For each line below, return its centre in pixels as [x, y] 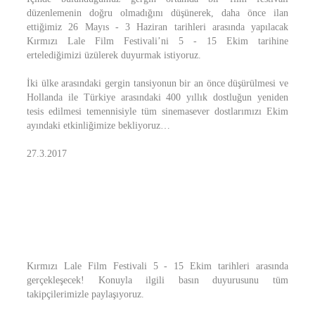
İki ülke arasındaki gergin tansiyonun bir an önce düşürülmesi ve [157, 83]
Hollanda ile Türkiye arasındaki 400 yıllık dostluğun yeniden [157, 97]
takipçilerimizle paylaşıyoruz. [85, 294]
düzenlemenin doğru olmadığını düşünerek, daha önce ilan [157, 13]
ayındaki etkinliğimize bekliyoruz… [98, 126]
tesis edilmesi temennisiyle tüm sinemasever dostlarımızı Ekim [157, 111]
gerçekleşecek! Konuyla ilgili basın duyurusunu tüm [157, 280]
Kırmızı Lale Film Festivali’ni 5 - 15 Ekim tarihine [157, 41]
